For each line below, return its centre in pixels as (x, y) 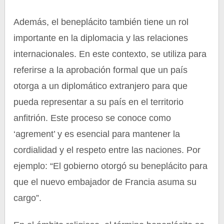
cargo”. (28, 198)
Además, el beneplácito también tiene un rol (101, 22)
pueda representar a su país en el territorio (99, 102)
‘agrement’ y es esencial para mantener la (97, 134)
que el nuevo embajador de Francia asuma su (105, 182)
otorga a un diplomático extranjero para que (101, 86)
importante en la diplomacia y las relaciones (101, 38)
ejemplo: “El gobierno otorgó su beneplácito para (111, 166)
